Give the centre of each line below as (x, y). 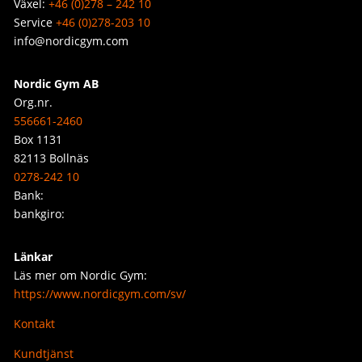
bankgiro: (39, 213)
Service (35, 22)
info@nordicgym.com (71, 40)
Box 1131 (38, 139)
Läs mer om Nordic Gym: (80, 275)
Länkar (33, 256)
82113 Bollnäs (51, 158)
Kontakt (34, 323)
